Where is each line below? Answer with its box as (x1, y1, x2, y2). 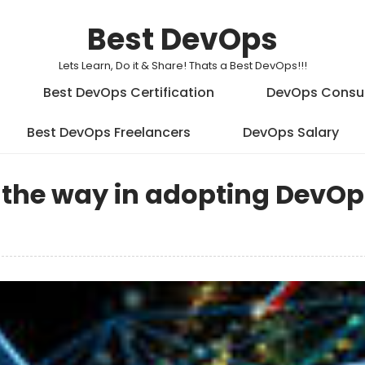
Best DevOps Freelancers (26, 123, 191, 142)
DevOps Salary (242, 123, 339, 142)
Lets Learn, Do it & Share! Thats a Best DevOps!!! (58, 58, 307, 73)
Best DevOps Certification (43, 83, 214, 102)
